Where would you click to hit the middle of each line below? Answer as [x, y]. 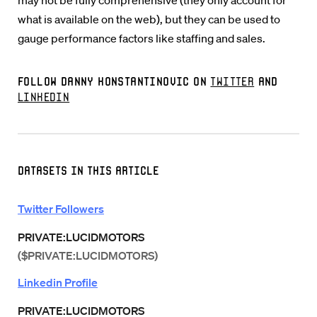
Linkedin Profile [58, 282]
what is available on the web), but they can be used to [149, 19]
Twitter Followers [61, 209]
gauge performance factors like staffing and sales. [142, 38]
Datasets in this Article [88, 170]
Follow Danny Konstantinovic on [114, 81]
